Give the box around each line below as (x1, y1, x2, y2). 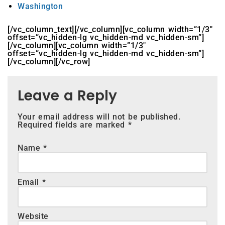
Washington (18, 2, 63, 12)
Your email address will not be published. (18, 112, 181, 122)
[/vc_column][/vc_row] (8, 57, 90, 67)
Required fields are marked (18, 120, 128, 130)
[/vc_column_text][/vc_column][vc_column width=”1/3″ (8, 25, 213, 35)
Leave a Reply (18, 86, 118, 106)
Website (18, 211, 49, 221)
